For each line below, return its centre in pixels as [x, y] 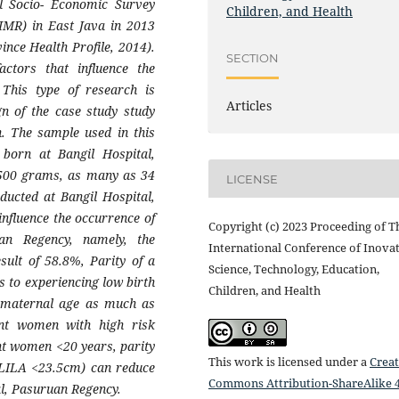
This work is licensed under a [289, 362]
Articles [249, 106]
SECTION [253, 57]
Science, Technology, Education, [294, 269]
